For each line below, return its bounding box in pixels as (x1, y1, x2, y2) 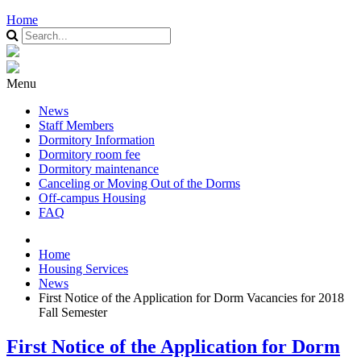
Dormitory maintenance (39, 162, 159, 176)
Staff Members (39, 118, 114, 132)
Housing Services (39, 262, 128, 276)
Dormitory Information (39, 133, 155, 147)
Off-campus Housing (39, 191, 146, 205)
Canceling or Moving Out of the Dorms (39, 176, 240, 190)
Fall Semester (39, 305, 107, 319)
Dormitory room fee (39, 147, 140, 161)
